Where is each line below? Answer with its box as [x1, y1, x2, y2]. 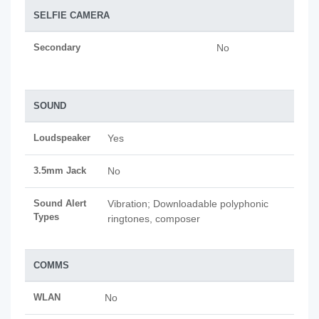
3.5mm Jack [33, 165, 86, 176]
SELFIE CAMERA [33, 10, 110, 21]
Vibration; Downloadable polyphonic [108, 198, 268, 209]
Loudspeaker [33, 132, 90, 143]
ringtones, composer [108, 213, 200, 224]
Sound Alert [33, 198, 86, 209]
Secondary [33, 42, 80, 53]
